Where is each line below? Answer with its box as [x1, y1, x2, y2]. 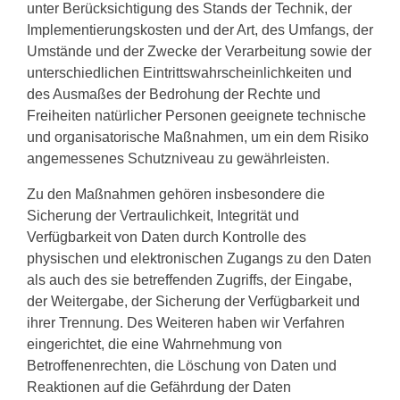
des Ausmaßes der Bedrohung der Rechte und [27, 87, 321, 102]
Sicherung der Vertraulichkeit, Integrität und [27, 208, 299, 223]
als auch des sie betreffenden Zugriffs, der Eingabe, [27, 272, 352, 287]
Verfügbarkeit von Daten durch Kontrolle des [27, 229, 306, 245]
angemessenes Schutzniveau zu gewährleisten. [27, 151, 329, 166]
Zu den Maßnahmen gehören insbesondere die [27, 187, 325, 202]
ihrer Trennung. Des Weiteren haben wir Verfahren [27, 315, 345, 330]
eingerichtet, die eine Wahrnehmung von [27, 337, 282, 352]
